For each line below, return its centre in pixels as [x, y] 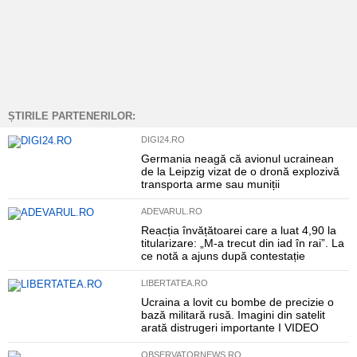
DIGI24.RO [163, 139]
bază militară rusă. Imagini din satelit [233, 315]
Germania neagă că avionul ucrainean [237, 159]
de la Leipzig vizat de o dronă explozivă [240, 171]
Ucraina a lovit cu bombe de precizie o [237, 302]
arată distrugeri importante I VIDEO [229, 328]
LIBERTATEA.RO [174, 283]
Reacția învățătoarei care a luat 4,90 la [238, 230]
